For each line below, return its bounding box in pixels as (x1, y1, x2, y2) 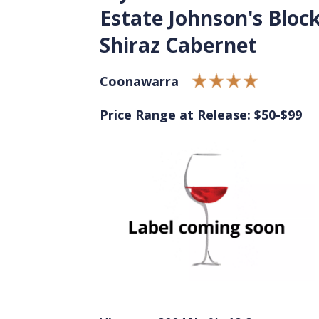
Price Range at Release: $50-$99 (100, 106, 302, 123)
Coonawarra (100, 73, 179, 90)
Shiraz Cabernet (100, 31, 257, 58)
